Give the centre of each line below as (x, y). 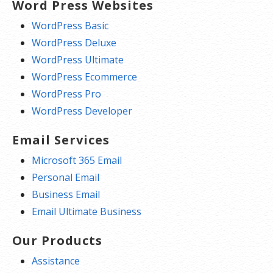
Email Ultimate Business (87, 212)
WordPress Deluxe (74, 43)
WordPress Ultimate (78, 60)
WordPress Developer (82, 111)
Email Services (61, 140)
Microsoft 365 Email (77, 161)
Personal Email (66, 178)
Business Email (66, 195)
